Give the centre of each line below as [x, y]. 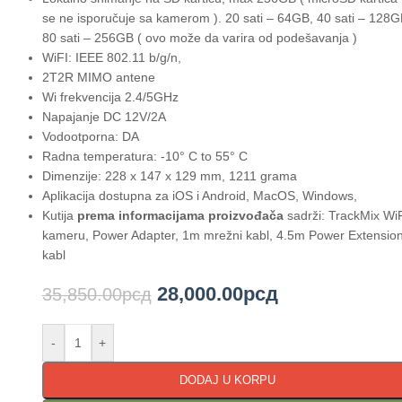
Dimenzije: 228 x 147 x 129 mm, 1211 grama [169, 175]
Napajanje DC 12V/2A [104, 116]
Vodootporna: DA [90, 136]
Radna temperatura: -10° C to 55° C [144, 156]
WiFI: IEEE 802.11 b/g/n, [111, 57]
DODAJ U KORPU [228, 380]
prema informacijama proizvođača [178, 215]
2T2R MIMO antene [98, 77]
